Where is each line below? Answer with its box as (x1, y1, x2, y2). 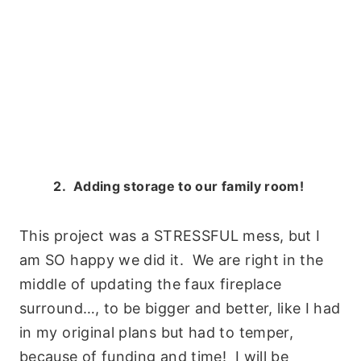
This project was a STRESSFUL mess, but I (19, 227, 321, 245)
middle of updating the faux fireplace (19, 276, 282, 293)
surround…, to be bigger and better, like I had (19, 300, 341, 317)
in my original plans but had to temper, (19, 324, 294, 342)
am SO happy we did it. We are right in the (19, 251, 324, 269)
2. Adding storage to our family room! (53, 178, 308, 195)
